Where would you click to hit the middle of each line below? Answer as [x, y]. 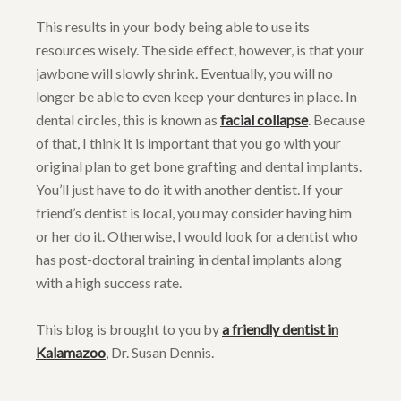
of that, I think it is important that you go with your [188, 143]
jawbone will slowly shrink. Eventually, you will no [184, 73]
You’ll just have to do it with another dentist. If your [189, 190]
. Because [337, 120]
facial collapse [264, 120]
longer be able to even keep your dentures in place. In [196, 97]
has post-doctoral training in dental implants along [189, 260]
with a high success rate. [109, 283]
